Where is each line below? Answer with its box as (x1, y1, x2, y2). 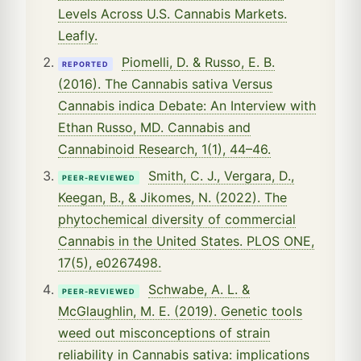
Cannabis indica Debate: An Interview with (58, 97, 316, 114)
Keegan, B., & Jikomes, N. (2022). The (58, 189, 287, 205)
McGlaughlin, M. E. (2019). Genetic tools (58, 302, 302, 319)
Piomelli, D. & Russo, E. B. (122, 53, 275, 70)
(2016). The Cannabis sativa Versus (58, 75, 272, 92)
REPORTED (62, 59, 109, 68)
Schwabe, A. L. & (148, 280, 250, 297)
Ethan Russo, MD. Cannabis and (58, 118, 251, 135)
